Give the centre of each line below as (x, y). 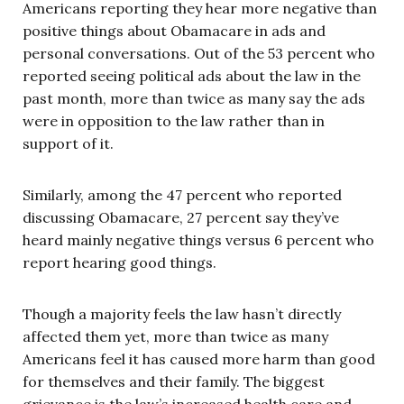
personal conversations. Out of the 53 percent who (199, 53)
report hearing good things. (119, 262)
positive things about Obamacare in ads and (174, 30)
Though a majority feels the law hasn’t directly (182, 313)
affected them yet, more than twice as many (175, 336)
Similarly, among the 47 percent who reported (182, 194)
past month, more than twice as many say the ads (194, 98)
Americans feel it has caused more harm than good (199, 358)
